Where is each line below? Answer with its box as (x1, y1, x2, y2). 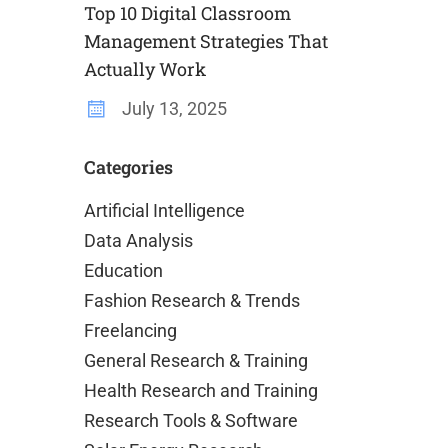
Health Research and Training (83, 380, 318, 401)
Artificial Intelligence (83, 200, 245, 221)
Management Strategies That (83, 29, 328, 53)
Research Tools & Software (83, 410, 298, 431)
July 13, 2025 (117, 98, 227, 119)
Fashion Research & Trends (83, 290, 300, 311)
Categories (83, 155, 173, 179)
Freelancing (83, 320, 177, 341)
